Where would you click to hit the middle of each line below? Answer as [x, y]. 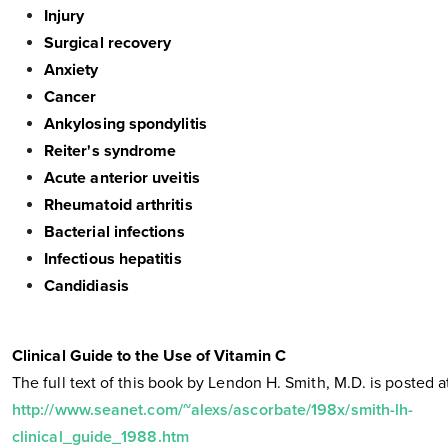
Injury [64, 16]
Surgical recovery [108, 43]
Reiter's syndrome [110, 151]
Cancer [70, 97]
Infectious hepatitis [113, 259]
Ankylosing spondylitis [125, 124]
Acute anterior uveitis [122, 178]
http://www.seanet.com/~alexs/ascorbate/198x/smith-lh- [213, 410]
